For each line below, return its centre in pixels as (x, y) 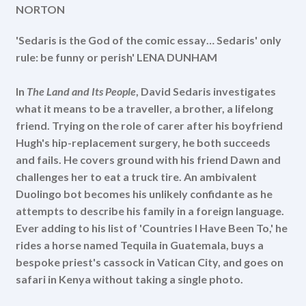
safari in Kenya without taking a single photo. (129, 279)
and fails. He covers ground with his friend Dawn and (148, 159)
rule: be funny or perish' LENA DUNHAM (116, 57)
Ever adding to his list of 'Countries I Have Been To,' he (151, 227)
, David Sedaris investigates (206, 91)
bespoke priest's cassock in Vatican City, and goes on (149, 262)
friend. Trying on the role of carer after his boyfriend (149, 125)
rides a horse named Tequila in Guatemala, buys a (139, 245)
